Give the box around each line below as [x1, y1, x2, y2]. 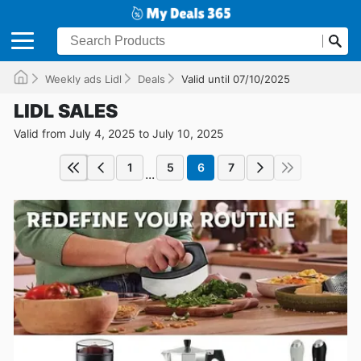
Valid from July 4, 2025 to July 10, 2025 [14, 126, 224, 140]
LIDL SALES [14, 99, 118, 122]
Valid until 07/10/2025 [181, 72, 290, 85]
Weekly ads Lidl [45, 72, 122, 85]
